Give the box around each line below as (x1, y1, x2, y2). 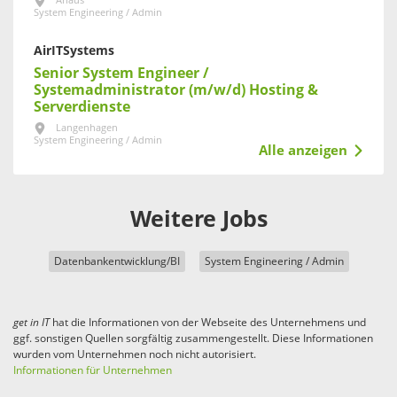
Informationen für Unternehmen (13, 363, 172, 377)
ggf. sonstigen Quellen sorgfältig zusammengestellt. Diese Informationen (13, 331, 373, 345)
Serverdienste (34, 97, 130, 115)
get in (13, 315, 42, 329)
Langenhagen (56, 121, 118, 134)
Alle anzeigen (258, 142, 347, 159)
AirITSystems (34, 43, 114, 58)
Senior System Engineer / (34, 64, 209, 82)
